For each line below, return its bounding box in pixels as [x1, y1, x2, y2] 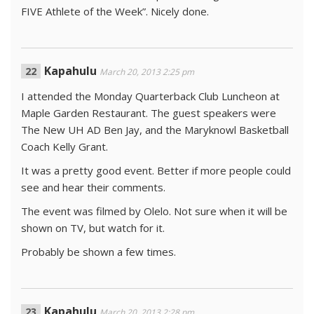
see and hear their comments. [21, 180, 165, 194]
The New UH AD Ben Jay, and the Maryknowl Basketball [21, 123, 289, 137]
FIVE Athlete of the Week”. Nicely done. [21, 4, 209, 18]
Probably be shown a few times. [21, 245, 176, 259]
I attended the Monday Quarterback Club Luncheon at [21, 89, 280, 103]
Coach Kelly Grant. [21, 139, 108, 153]
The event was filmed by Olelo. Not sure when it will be [21, 204, 287, 218]
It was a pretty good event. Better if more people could [21, 163, 291, 177]
